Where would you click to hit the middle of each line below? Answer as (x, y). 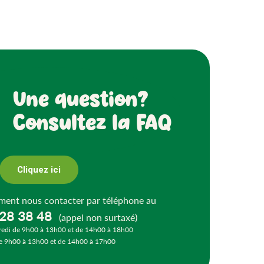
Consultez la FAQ (92, 122)
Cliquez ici (39, 170)
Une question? (80, 98)
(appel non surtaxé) (97, 217)
